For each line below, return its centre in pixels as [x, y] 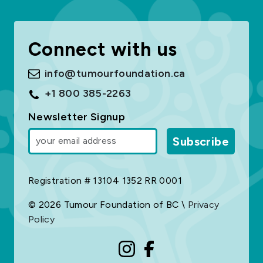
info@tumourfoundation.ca [115, 73]
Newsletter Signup [77, 117]
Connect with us [103, 49]
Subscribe [201, 141]
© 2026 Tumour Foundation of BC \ [108, 204]
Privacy [203, 204]
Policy [42, 219]
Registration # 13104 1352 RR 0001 [105, 180]
